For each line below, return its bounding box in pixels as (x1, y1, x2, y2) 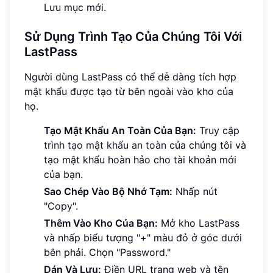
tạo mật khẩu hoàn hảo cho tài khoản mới (44, 154, 236, 166)
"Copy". (44, 200, 78, 213)
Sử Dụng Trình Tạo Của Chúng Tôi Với (24, 29, 242, 44)
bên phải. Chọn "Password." (44, 246, 171, 259)
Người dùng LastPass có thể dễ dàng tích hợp (24, 71, 236, 83)
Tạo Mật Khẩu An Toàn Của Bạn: (44, 124, 196, 137)
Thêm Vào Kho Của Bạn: (44, 217, 158, 230)
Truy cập (196, 124, 239, 137)
